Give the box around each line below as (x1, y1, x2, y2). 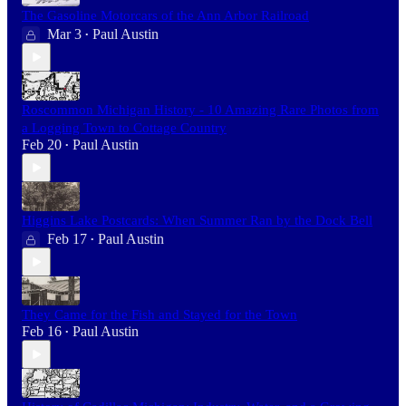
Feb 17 (47, 231, 87, 247)
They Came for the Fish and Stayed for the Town (22, 307, 297, 323)
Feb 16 (22, 324, 62, 340)
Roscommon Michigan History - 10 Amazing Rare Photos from (22, 102, 379, 118)
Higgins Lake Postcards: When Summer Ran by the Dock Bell (22, 213, 372, 228)
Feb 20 (22, 137, 62, 153)
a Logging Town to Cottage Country (22, 121, 227, 136)
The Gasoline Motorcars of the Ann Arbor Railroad (22, 8, 309, 24)
